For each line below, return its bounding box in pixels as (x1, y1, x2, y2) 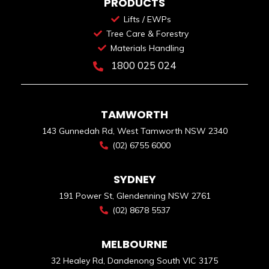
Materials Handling (110, 43, 184, 54)
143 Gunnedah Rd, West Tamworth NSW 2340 (41, 125, 228, 137)
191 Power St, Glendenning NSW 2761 (58, 190, 211, 202)
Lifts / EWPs (123, 14, 171, 25)
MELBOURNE (101, 237, 168, 252)
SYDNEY (113, 172, 156, 187)
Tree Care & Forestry (106, 28, 189, 40)
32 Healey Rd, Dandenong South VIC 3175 (51, 255, 218, 267)
